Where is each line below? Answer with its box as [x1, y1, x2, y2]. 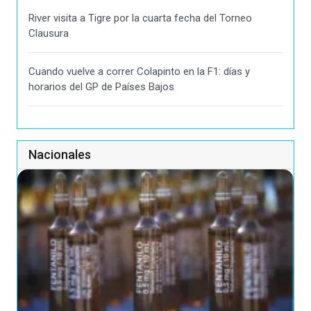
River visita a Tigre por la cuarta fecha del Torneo [28, 11, 252, 24]
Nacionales [28, 146, 91, 162]
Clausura [28, 26, 69, 40]
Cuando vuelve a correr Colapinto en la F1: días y [28, 65, 250, 78]
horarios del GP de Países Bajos [28, 80, 174, 93]
